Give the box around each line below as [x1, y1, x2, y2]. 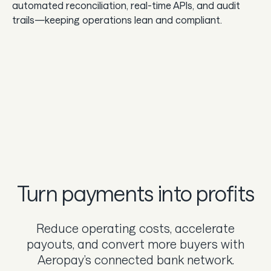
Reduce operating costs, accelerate [36, 220, 235, 235]
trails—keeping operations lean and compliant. [12, 13, 222, 25]
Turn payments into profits [16, 180, 255, 206]
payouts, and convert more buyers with [27, 236, 244, 251]
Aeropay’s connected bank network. [37, 252, 234, 267]
